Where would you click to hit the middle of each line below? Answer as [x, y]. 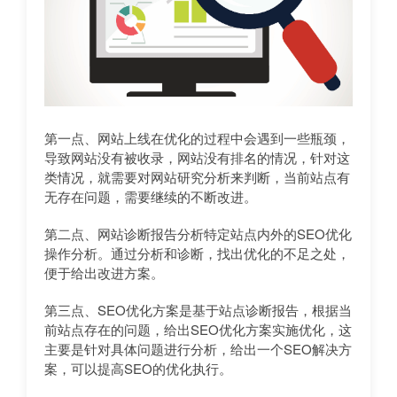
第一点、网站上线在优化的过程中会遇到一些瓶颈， [197, 138]
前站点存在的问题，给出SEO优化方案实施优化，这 [198, 330]
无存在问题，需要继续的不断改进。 [151, 197]
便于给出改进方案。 [104, 273]
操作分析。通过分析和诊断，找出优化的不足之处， [197, 253]
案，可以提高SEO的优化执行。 [138, 369]
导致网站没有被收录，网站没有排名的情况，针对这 [197, 158]
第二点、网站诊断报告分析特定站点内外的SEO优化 [198, 234]
